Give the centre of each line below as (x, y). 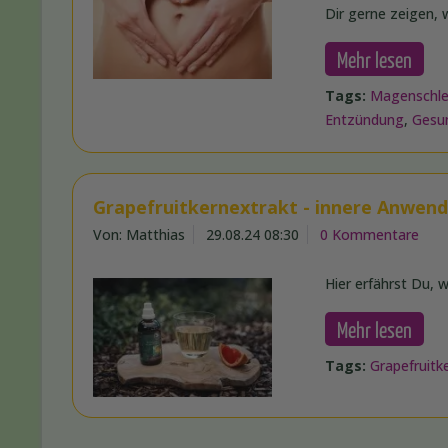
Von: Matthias (139, 235)
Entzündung (365, 120)
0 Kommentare (369, 235)
